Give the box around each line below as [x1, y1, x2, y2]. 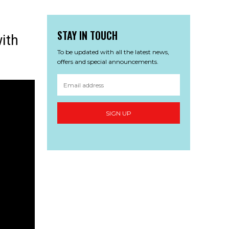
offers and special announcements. [57, 58, 158, 66]
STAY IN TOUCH [57, 28, 118, 43]
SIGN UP [106, 109, 131, 117]
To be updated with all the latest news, [57, 48, 169, 56]
